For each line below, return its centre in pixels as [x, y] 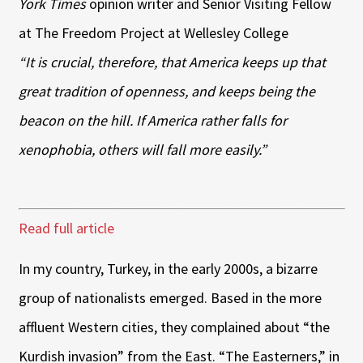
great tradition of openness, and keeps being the [167, 91]
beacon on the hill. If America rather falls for [152, 120]
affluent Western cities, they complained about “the [174, 327]
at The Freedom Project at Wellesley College [153, 32]
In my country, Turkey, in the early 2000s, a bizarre [168, 268]
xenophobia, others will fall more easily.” [142, 149]
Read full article [66, 228]
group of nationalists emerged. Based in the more [170, 297]
